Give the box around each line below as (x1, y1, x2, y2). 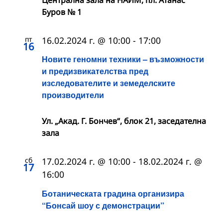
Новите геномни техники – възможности (42, 53, 204, 65)
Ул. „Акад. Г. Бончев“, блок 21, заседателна (42, 115, 206, 127)
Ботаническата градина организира (42, 187, 184, 199)
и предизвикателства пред (42, 65, 148, 77)
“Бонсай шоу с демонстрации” (42, 199, 164, 211)
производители (42, 89, 104, 101)
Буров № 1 (42, 6, 82, 18)
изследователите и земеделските (42, 77, 175, 89)
